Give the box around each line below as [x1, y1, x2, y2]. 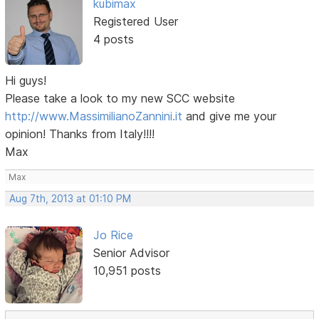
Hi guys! [5, 73, 47, 88]
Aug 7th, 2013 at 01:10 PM [9, 192, 132, 204]
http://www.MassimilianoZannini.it [5, 108, 183, 123]
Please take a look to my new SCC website [5, 90, 236, 105]
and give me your [182, 108, 277, 123]
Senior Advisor [93, 245, 169, 260]
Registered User [93, 14, 178, 28]
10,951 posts [93, 263, 161, 278]
